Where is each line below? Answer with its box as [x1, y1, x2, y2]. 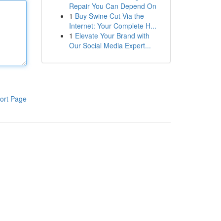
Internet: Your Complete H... [69, 21, 156, 31]
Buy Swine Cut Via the [74, 11, 144, 21]
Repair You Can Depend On [69, 1, 156, 11]
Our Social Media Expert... [69, 40, 151, 50]
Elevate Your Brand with [74, 31, 149, 40]
